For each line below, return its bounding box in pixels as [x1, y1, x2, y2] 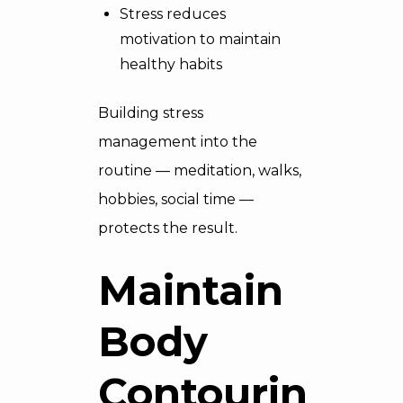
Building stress [98, 104, 203, 121]
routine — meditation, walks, [98, 162, 301, 179]
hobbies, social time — [98, 191, 254, 208]
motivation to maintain [120, 31, 281, 48]
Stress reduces [120, 5, 226, 22]
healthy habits [120, 56, 222, 73]
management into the [98, 133, 257, 150]
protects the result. [98, 219, 237, 237]
